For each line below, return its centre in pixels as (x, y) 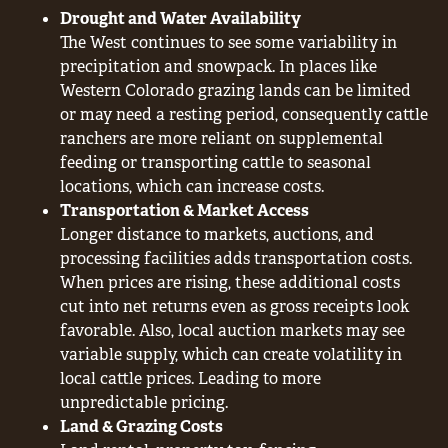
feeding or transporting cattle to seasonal (215, 162)
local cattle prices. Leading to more (190, 378)
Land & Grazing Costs (141, 426)
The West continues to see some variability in (228, 42)
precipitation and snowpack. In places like (218, 66)
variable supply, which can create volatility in (231, 354)
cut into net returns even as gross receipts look (234, 306)
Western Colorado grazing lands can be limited (235, 90)
